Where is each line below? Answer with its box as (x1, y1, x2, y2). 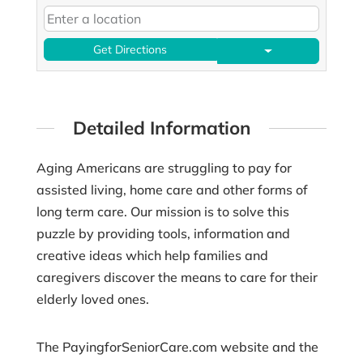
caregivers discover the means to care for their (36, 268, 318, 285)
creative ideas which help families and (36, 246, 268, 263)
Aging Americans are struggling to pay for (36, 159, 292, 176)
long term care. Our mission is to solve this (36, 203, 289, 220)
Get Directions (93, 42, 168, 58)
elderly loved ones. (36, 290, 149, 307)
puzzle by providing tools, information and (36, 224, 290, 241)
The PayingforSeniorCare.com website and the (36, 338, 318, 355)
